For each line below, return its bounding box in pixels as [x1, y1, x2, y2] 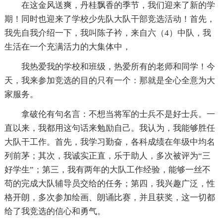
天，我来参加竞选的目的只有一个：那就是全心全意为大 [4, 76, 215, 86]
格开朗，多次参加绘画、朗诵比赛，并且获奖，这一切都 [4, 193, 215, 203]
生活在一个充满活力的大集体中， [4, 42, 131, 52]
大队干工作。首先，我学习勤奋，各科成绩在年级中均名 [4, 137, 215, 147]
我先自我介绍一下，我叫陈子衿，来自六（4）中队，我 [4, 28, 211, 38]
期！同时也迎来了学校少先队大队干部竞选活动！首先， [4, 14, 215, 24]
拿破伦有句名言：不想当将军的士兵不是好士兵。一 [21, 110, 215, 119]
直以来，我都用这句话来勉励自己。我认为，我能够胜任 [4, 123, 215, 133]
